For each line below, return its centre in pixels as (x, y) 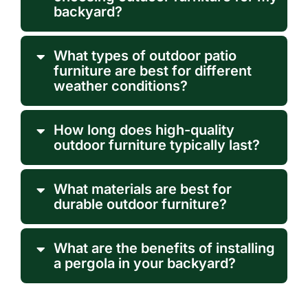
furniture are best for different (152, 71)
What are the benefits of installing (164, 249)
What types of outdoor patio (145, 56)
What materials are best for (142, 189)
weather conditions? (120, 86)
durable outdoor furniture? (140, 205)
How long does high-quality (144, 130)
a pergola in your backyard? (144, 264)
